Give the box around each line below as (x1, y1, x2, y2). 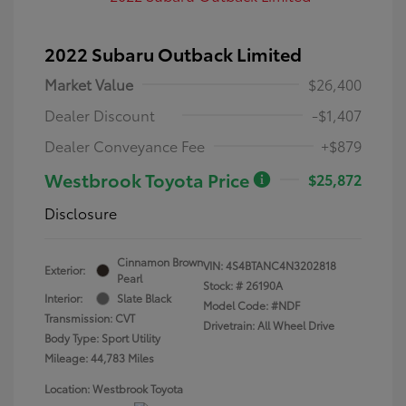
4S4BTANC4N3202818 (226, 257, 336, 274)
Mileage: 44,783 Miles (44, 350, 154, 366)
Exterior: (44, 262, 85, 278)
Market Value (44, 73, 133, 95)
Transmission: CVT (44, 310, 135, 326)
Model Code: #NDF (203, 297, 300, 314)
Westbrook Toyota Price (44, 167, 253, 193)
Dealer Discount (44, 104, 155, 126)
